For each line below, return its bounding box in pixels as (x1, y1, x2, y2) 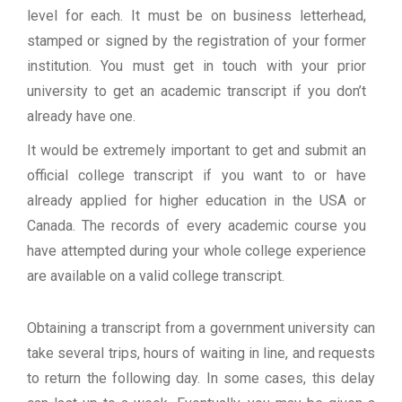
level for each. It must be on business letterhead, (27, 7, 366, 25)
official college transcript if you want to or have (27, 167, 366, 185)
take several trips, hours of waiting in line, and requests (27, 345, 375, 363)
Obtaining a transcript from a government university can (27, 319, 375, 337)
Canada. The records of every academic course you (27, 217, 366, 235)
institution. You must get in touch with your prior (27, 57, 366, 75)
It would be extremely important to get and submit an (27, 142, 366, 160)
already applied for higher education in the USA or (27, 192, 366, 210)
